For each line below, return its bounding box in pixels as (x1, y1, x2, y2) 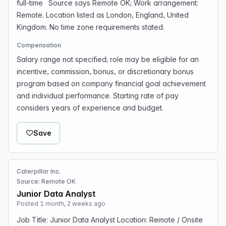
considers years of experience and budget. (17, 103, 163, 112)
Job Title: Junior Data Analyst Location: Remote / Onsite (17, 215, 203, 224)
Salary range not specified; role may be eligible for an (17, 55, 199, 64)
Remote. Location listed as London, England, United (17, 11, 189, 19)
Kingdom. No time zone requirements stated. (17, 23, 164, 31)
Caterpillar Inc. (17, 167, 61, 175)
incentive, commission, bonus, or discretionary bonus (17, 67, 194, 76)
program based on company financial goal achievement (17, 79, 206, 88)
